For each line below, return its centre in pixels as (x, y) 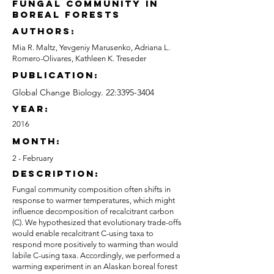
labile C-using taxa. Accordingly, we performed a (96, 255)
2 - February (33, 158)
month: (37, 141)
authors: (44, 31)
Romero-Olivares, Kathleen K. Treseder (79, 58)
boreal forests (66, 14)
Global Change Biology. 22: (65, 92)
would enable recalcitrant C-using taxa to (83, 233)
